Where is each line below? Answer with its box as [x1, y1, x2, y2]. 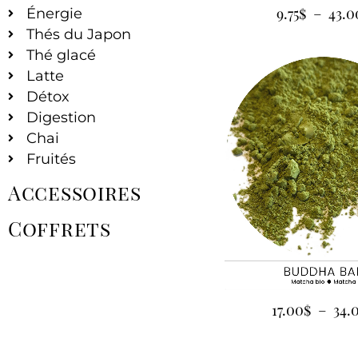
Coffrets [8, 215, 111, 242]
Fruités [26, 150, 76, 169]
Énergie [26, 5, 82, 23]
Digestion [26, 109, 96, 127]
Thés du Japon [26, 26, 131, 44]
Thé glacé [26, 46, 96, 65]
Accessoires [8, 179, 141, 206]
